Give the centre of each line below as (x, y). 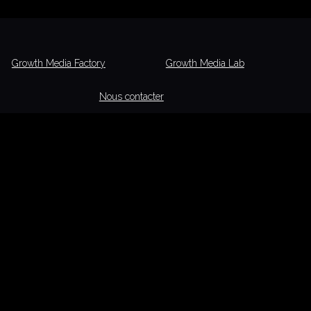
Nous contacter (131, 96)
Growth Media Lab (205, 63)
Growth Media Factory (58, 63)
